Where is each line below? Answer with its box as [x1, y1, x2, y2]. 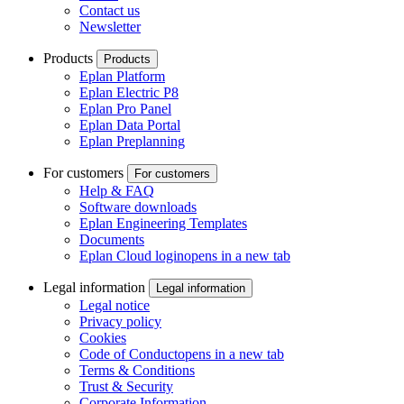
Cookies [79, 329, 126, 345]
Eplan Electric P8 [79, 84, 179, 100]
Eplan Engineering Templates [79, 215, 247, 231]
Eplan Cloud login [79, 247, 184, 263]
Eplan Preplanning [79, 133, 185, 149]
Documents [79, 231, 144, 247]
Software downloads [79, 198, 197, 215]
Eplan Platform [79, 68, 165, 84]
